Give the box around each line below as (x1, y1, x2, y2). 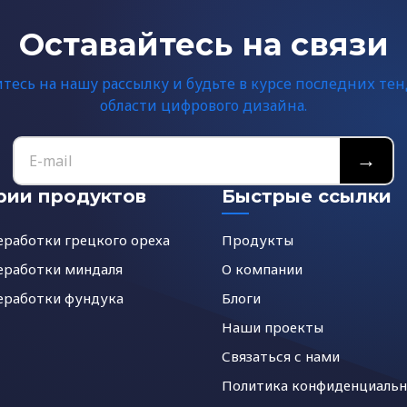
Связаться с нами (222, 347, 340, 365)
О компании (222, 260, 303, 278)
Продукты (222, 231, 293, 249)
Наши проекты (222, 318, 323, 336)
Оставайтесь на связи (18, 25, 389, 64)
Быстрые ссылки (222, 185, 392, 207)
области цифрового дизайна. (100, 95, 307, 115)
